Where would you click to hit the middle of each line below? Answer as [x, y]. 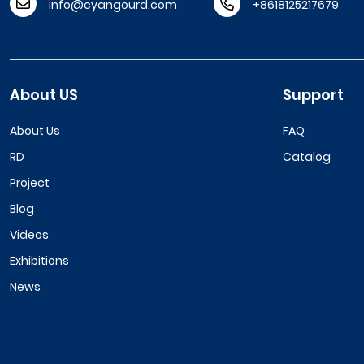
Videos [29, 235]
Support [313, 95]
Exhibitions [39, 261]
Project [30, 183]
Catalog [307, 157]
